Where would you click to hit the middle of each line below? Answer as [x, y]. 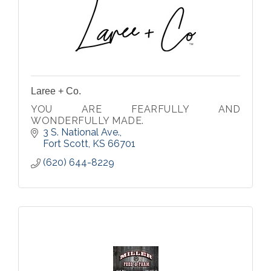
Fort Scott [66, 144]
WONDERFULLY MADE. [87, 121]
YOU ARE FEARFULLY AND [135, 109]
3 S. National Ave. [81, 132]
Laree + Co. [56, 91]
